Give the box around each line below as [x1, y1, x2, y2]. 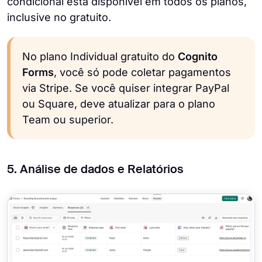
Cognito [178, 50, 218, 63]
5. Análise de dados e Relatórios [7, 164, 184, 176]
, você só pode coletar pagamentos [54, 65, 231, 78]
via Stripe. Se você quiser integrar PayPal [22, 81, 229, 94]
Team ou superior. [22, 113, 113, 126]
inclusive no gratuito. [7, 11, 111, 23]
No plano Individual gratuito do [22, 50, 178, 63]
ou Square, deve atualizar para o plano [22, 97, 215, 110]
